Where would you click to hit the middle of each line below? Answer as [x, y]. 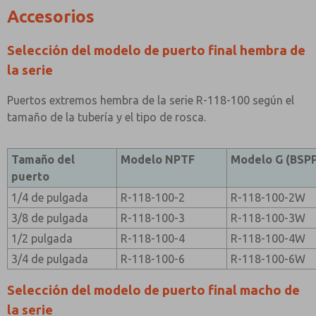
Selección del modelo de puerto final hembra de [156, 50]
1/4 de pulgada [50, 197]
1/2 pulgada [42, 238]
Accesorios [51, 17]
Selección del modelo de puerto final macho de [153, 290]
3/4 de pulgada [50, 259]
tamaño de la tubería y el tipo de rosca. [107, 117]
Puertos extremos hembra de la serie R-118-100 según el [151, 100]
